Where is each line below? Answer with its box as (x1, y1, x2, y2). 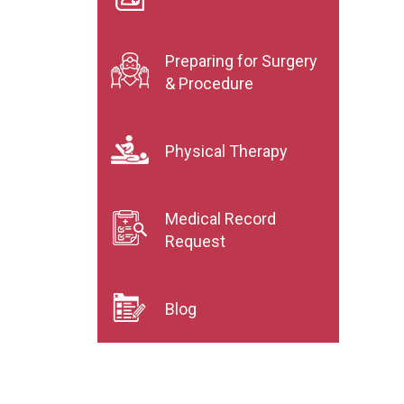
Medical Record (165, 209, 276, 228)
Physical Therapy (165, 142, 288, 161)
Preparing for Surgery (165, 51, 317, 70)
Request (165, 232, 225, 251)
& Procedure (165, 74, 253, 93)
